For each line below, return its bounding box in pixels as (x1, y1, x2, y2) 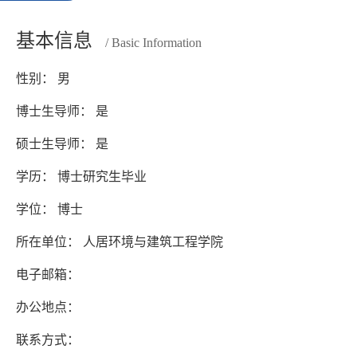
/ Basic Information (105, 35, 202, 49)
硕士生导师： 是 (16, 136, 108, 151)
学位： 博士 (16, 202, 83, 216)
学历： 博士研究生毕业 (16, 169, 147, 183)
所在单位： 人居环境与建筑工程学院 (16, 234, 223, 249)
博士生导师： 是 (16, 104, 108, 118)
